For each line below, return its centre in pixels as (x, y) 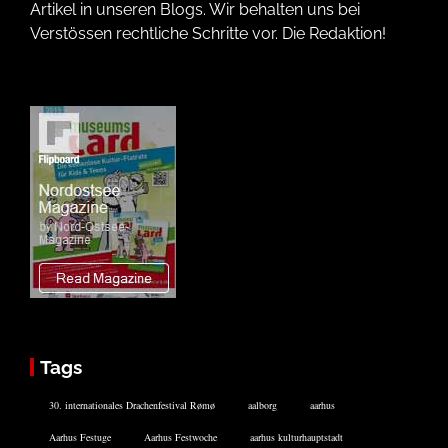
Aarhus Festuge (80, 437)
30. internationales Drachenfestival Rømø (132, 405)
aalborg (262, 405)
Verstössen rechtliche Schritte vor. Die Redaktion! (208, 34)
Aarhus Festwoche (180, 437)
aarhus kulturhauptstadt (296, 437)
